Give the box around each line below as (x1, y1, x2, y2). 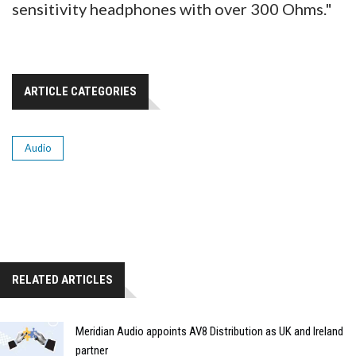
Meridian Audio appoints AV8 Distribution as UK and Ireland (75, 323, 343, 339)
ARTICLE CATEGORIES (24, 83, 137, 99)
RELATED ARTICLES (12, 272, 113, 287)
